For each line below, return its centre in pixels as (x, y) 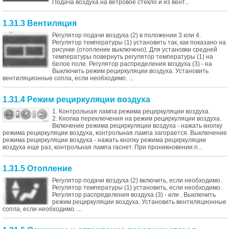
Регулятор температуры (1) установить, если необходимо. (137, 188)
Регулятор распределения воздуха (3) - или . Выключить (134, 195)
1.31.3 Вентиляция (40, 23)
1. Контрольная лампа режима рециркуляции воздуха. (131, 111)
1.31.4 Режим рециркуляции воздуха (76, 99)
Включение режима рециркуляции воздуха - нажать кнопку (137, 126)
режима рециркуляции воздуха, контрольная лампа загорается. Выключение (115, 133)
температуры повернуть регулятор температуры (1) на (133, 57)
